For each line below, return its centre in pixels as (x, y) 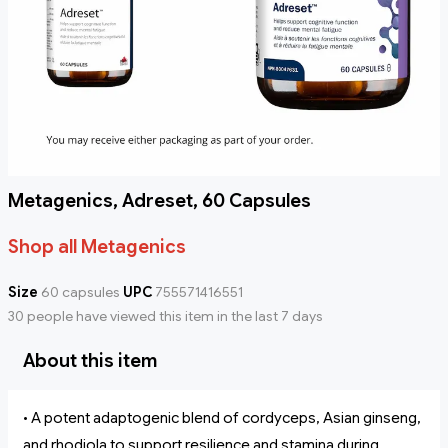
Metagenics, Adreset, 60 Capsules (159, 201)
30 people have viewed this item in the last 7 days (165, 316)
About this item (90, 361)
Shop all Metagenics (97, 247)
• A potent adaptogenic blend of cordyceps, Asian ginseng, (222, 418)
